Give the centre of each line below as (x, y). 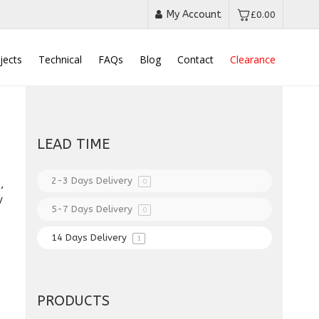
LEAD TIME (74, 144)
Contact (195, 59)
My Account (194, 14)
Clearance (253, 59)
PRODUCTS (74, 301)
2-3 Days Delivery (94, 181)
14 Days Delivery (91, 237)
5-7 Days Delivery (94, 209)
